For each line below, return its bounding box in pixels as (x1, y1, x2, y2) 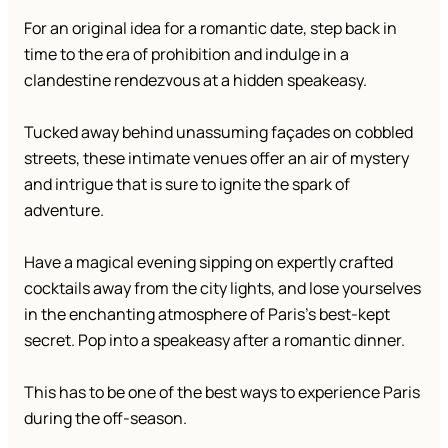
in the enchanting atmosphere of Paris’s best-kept (24, 303, 390, 326)
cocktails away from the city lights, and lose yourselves (24, 277, 421, 300)
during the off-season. (24, 407, 190, 430)
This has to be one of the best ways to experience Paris (24, 381, 420, 404)
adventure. (24, 199, 104, 222)
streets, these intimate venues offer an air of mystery (24, 147, 409, 170)
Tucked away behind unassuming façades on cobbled (24, 121, 413, 144)
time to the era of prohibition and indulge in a (24, 43, 349, 66)
